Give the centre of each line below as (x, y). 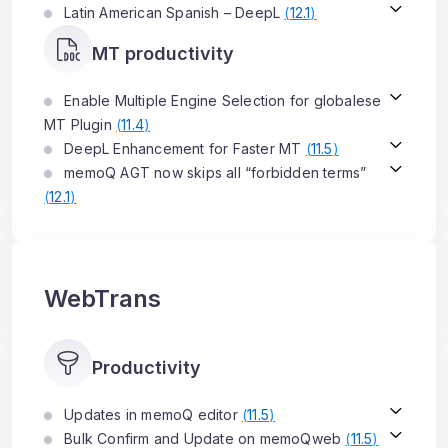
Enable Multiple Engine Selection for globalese (221, 100)
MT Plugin (80, 124)
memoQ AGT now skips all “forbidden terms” (213, 172)
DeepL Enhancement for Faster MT (183, 148)
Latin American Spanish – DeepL (172, 12)
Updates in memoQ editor (151, 414)
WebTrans (102, 298)
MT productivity (163, 53)
